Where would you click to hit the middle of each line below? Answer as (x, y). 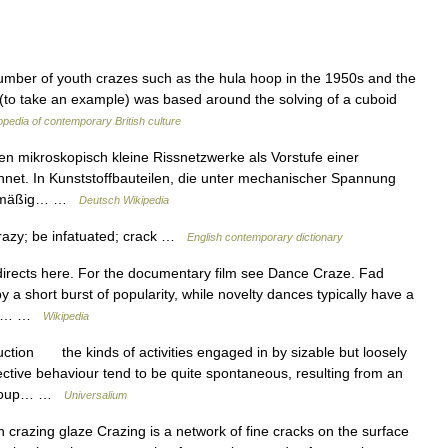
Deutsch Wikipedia (124, 200)
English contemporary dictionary (265, 237)
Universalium (95, 395)
